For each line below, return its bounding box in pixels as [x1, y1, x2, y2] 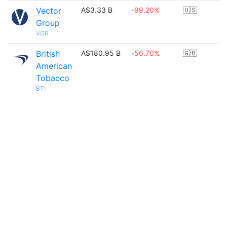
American [36, 61, 72, 71]
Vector [36, 6, 61, 16]
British [36, 49, 60, 59]
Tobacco [36, 73, 69, 83]
